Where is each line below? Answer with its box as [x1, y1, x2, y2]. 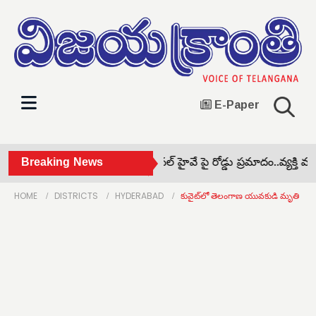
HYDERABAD [115, 189, 164, 202]
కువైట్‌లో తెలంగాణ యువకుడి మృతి [181, 189, 299, 202]
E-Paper [212, 93, 260, 115]
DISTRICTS [54, 189, 98, 202]
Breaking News [21, 155, 103, 171]
